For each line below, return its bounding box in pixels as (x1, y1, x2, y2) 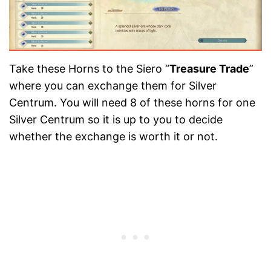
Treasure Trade (169, 62, 249, 75)
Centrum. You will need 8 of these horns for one (9, 96, 255, 109)
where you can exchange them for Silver (9, 79, 217, 92)
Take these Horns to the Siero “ (9, 62, 169, 75)
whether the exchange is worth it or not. (9, 129, 218, 143)
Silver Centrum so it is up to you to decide (9, 113, 223, 126)
